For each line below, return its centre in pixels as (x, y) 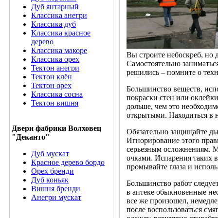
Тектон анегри (55, 68)
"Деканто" (31, 137)
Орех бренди (53, 171)
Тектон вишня (55, 103)
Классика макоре (59, 50)
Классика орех (55, 59)
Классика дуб (54, 24)
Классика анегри (59, 15)
